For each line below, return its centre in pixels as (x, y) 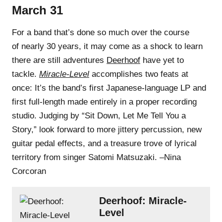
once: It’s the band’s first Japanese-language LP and (109, 88)
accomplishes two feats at (139, 74)
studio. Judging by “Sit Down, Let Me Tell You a (99, 115)
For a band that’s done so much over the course (101, 32)
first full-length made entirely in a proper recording (104, 102)
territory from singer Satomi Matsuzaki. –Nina (96, 157)
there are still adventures (59, 60)
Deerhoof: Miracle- (143, 200)
